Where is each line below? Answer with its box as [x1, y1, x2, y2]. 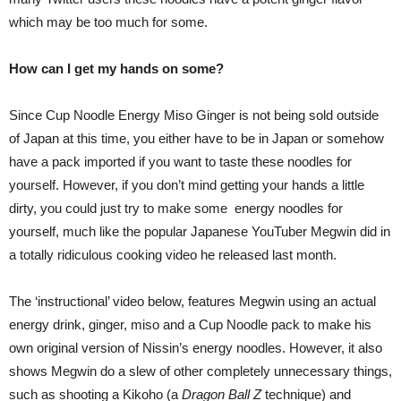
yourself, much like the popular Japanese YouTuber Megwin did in [9, 223, 390, 239]
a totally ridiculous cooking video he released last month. [9, 246, 337, 262]
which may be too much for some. [9, 13, 208, 30]
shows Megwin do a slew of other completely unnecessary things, [9, 363, 392, 379]
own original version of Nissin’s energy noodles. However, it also [9, 339, 382, 355]
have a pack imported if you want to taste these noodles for [9, 153, 352, 169]
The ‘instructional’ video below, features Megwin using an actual [9, 293, 376, 309]
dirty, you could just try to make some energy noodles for [9, 200, 343, 216]
